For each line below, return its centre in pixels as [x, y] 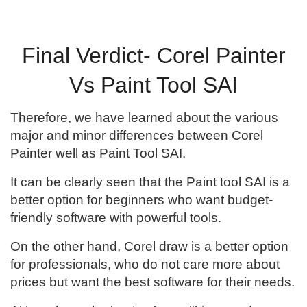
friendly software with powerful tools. [118, 218]
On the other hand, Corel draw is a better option [149, 247]
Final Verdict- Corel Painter [153, 55]
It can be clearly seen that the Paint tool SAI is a [150, 182]
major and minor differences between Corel [137, 136]
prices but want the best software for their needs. [152, 282]
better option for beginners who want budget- [142, 200]
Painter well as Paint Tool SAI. [98, 153]
